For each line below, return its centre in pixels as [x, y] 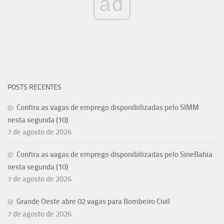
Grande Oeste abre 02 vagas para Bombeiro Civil [93, 201]
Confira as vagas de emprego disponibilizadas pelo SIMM [108, 107]
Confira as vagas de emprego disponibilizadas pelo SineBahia [114, 154]
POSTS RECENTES [34, 87]
